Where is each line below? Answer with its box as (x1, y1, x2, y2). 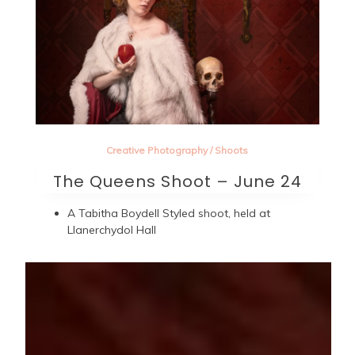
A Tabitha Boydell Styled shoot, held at (67, 205, 270, 220)
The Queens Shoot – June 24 (52, 170, 302, 193)
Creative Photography (106, 143, 208, 156)
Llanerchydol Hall (67, 222, 159, 237)
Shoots (215, 143, 249, 156)
